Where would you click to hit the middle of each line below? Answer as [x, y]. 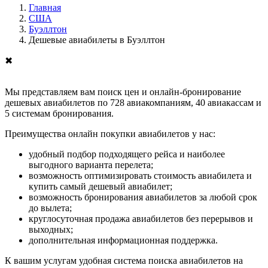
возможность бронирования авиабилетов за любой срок [143, 197]
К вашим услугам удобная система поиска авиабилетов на [124, 260]
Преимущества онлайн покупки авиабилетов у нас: [110, 133]
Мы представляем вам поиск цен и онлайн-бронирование [123, 92]
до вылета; [50, 208]
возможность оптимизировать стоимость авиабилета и [140, 175]
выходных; [51, 229]
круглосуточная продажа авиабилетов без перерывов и [141, 218]
